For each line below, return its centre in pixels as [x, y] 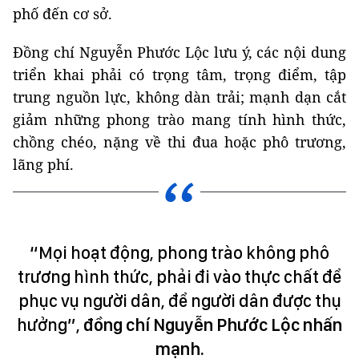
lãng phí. [43, 165]
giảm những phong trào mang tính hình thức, [179, 120]
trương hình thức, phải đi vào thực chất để [179, 277]
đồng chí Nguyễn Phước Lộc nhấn [213, 325]
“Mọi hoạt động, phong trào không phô [179, 253]
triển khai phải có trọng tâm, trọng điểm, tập [179, 75]
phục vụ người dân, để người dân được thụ [179, 301]
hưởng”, [50, 325]
